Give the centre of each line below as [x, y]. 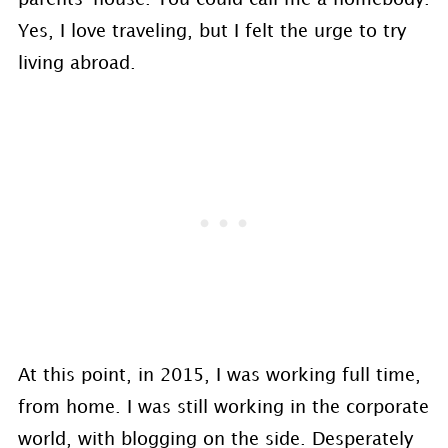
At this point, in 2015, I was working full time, [219, 375]
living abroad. [76, 63]
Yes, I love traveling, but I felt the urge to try [211, 31]
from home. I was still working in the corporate [223, 407]
